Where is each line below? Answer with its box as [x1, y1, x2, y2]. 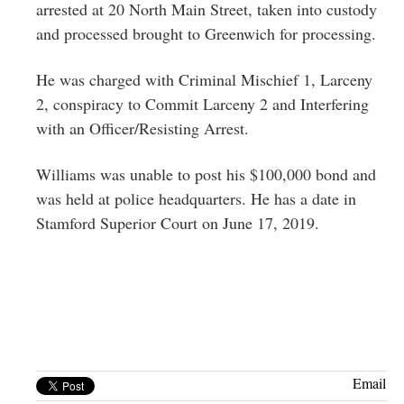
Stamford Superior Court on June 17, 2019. [36, 211, 319, 234]
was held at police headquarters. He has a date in [36, 187, 356, 209]
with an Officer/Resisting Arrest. [36, 116, 249, 139]
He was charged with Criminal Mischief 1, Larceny [36, 68, 372, 90]
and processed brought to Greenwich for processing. [36, 22, 376, 44]
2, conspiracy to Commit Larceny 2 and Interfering [36, 92, 369, 115]
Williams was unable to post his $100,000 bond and [36, 162, 376, 185]
